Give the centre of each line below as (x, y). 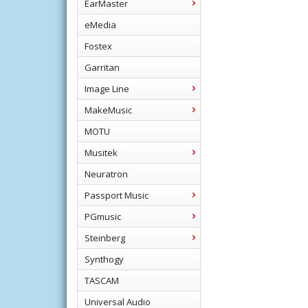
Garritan (102, 67)
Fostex (98, 46)
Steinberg (105, 238)
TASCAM (102, 280)
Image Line (107, 89)
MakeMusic (108, 110)
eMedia (100, 25)
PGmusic (103, 217)
